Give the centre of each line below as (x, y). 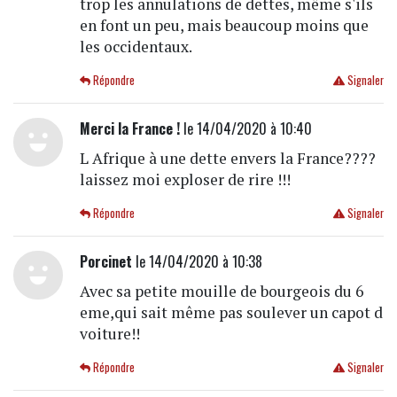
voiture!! (109, 333)
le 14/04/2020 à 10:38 (197, 261)
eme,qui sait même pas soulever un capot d (231, 312)
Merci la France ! (129, 128)
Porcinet (105, 261)
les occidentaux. (136, 46)
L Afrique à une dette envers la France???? (227, 158)
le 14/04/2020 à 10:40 (245, 128)
